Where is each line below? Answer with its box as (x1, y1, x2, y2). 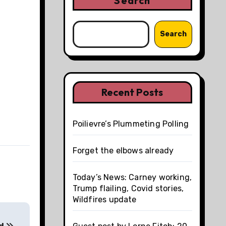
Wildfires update (72, 194, 137, 204)
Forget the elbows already (72, 145, 174, 155)
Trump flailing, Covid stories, (72, 183, 184, 193)
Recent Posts (101, 85, 163, 98)
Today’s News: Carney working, (72, 172, 192, 182)
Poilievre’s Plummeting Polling (72, 119, 189, 129)
